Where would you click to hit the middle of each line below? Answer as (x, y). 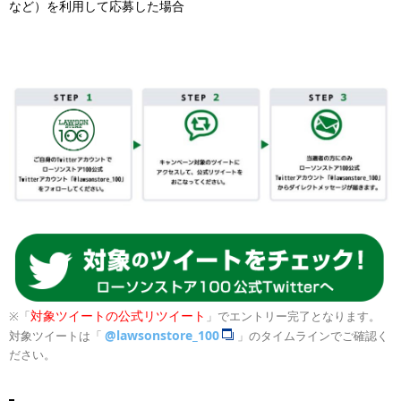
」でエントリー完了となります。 (293, 316)
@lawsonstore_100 (162, 335)
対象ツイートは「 (55, 335)
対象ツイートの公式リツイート (118, 315)
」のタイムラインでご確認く (313, 335)
